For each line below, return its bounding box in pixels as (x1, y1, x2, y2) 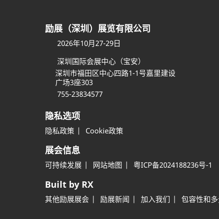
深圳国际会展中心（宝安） (57, 56, 145, 66)
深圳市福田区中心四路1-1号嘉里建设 (55, 68, 175, 78)
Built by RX (45, 178, 93, 190)
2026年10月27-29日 (57, 38, 121, 48)
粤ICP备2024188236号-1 (133, 160, 212, 170)
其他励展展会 (45, 194, 89, 204)
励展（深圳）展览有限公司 (45, 22, 151, 34)
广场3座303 (55, 77, 93, 87)
